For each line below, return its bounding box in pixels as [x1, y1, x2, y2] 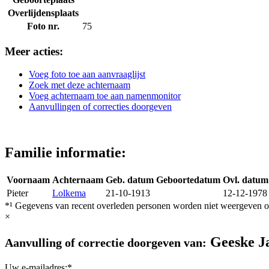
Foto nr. [27, 20, 59, 31]
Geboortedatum [156, 175, 220, 186]
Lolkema [52, 188, 86, 199]
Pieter [7, 188, 28, 199]
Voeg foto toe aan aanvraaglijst [29, 69, 145, 80]
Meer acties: [5, 44, 63, 58]
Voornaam [7, 175, 50, 186]
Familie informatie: [5, 145, 126, 161]
